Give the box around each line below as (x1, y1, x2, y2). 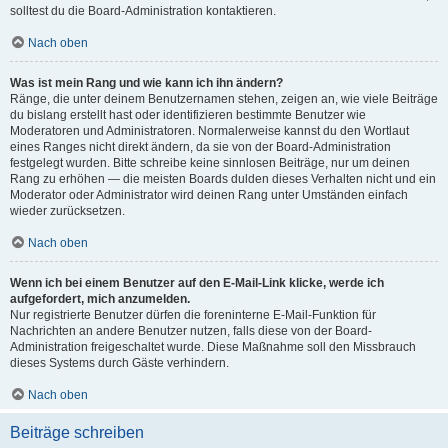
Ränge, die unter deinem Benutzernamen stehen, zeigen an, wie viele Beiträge (10, 92, 438, 106)
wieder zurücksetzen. (10, 204, 125, 218)
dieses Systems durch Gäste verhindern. (10, 356, 229, 370)
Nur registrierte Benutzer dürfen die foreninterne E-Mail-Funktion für (10, 308, 376, 322)
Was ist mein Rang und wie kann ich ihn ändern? (10, 76, 283, 90)
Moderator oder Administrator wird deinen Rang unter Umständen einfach (10, 188, 408, 202)
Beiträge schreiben (10, 424, 144, 441)
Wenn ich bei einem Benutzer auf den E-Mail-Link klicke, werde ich (10, 276, 384, 290)
